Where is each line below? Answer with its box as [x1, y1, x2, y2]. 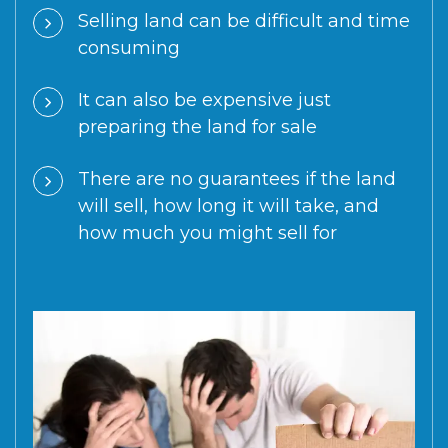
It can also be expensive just [78, 89, 331, 111]
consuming [78, 37, 180, 59]
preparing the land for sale [78, 116, 317, 138]
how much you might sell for [78, 222, 337, 244]
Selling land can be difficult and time [78, 10, 410, 32]
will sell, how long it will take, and [78, 195, 379, 217]
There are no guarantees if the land [78, 168, 396, 190]
